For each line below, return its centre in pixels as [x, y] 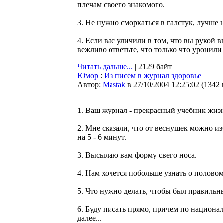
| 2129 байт [152, 66]
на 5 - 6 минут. [102, 137]
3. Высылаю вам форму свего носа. [137, 155]
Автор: [90, 84]
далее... [89, 218]
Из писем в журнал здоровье [153, 75]
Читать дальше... [105, 66]
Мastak [114, 84]
